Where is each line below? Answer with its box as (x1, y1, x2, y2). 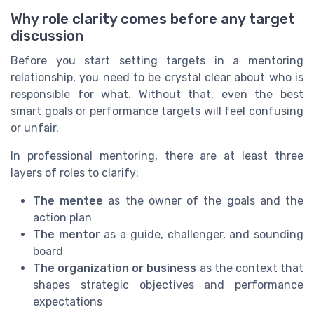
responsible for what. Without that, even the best (11, 88, 303, 102)
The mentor (33, 228, 100, 242)
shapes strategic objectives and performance (33, 278, 303, 292)
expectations (33, 295, 102, 309)
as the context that (196, 261, 304, 275)
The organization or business (33, 261, 197, 275)
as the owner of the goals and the (103, 194, 304, 208)
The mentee (33, 194, 104, 208)
